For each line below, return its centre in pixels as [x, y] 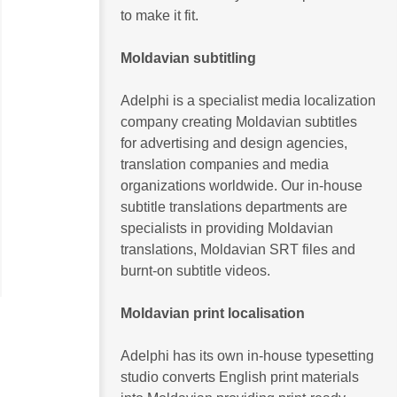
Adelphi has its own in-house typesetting [247, 355]
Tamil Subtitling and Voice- [284, 262]
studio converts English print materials [240, 377]
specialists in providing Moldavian [227, 228]
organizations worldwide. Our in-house [241, 185]
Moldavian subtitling [188, 58]
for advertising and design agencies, [234, 143]
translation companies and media [225, 164]
